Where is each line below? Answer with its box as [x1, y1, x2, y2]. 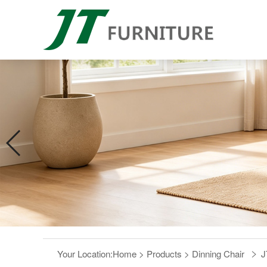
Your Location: [57, 247, 113, 260]
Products [147, 247, 182, 260]
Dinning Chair [192, 247, 244, 260]
